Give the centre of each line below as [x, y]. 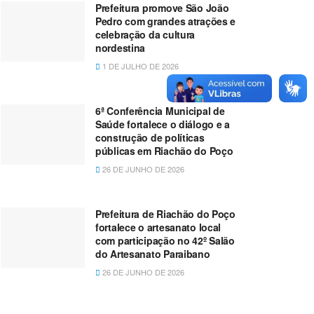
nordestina [121, 48]
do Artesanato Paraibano [153, 254]
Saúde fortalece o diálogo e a [163, 124]
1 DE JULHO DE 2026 [139, 66]
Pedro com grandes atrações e [166, 21]
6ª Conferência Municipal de [160, 111]
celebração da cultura [145, 35]
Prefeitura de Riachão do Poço [165, 214]
